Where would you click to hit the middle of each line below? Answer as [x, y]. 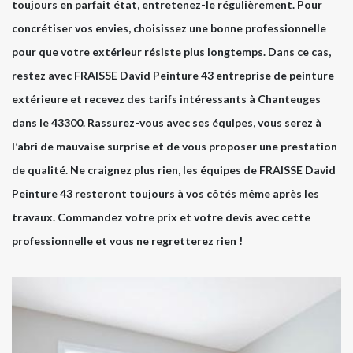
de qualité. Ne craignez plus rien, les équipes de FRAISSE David [174, 170]
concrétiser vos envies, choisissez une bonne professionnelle [169, 28]
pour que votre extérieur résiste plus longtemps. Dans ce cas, [171, 52]
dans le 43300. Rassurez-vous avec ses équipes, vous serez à [167, 123]
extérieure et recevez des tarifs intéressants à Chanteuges [166, 99]
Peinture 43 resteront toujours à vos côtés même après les [165, 194]
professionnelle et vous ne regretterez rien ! [127, 241]
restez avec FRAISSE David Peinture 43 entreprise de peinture [173, 76]
